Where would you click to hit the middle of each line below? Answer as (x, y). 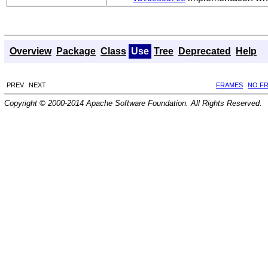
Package (76, 51)
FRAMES (229, 85)
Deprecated (205, 51)
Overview (31, 51)
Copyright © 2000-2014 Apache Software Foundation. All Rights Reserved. (133, 103)
